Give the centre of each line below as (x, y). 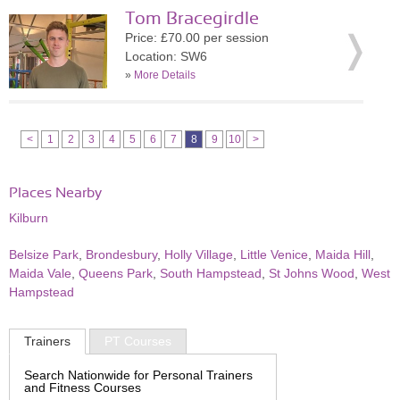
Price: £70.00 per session (197, 37)
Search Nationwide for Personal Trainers (138, 375)
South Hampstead (211, 273)
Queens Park (116, 273)
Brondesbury (121, 254)
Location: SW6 (166, 56)
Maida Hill (343, 254)
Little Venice (274, 254)
